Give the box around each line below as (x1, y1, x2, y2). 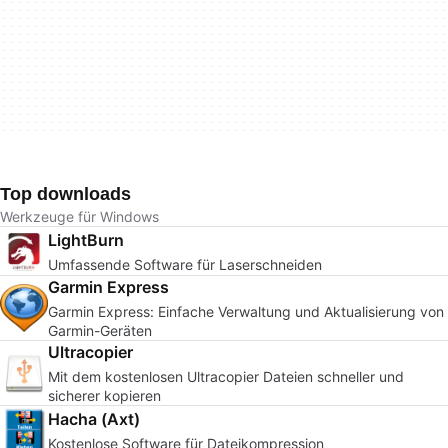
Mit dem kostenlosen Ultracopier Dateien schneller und (48, 368, 404, 385)
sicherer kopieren (48, 387, 161, 404)
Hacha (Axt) (48, 408, 140, 429)
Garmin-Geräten (48, 322, 152, 339)
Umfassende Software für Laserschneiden (48, 255, 322, 273)
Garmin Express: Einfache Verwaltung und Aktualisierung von (48, 303, 444, 320)
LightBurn (48, 229, 124, 250)
